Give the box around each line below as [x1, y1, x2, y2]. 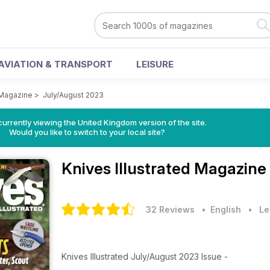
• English [197, 204, 241, 215]
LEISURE [136, 58, 174, 70]
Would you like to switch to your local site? [8, 127, 165, 137]
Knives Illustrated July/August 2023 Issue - [61, 251, 228, 262]
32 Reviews [146, 204, 195, 215]
